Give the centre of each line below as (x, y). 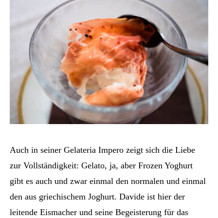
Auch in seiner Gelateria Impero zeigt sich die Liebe (102, 150)
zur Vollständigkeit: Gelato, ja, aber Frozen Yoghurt (101, 165)
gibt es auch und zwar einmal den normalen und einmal (108, 181)
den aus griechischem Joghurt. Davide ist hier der (97, 196)
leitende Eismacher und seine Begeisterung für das (99, 212)
